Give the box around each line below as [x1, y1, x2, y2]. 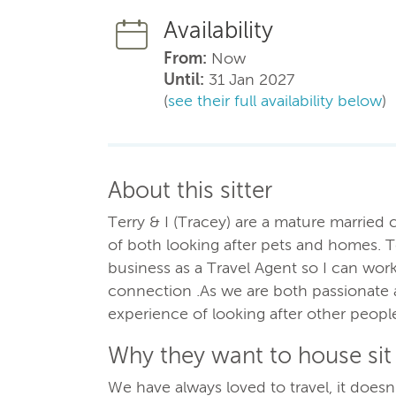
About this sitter [108, 176, 272, 204]
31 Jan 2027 [204, 69, 294, 89]
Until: [164, 69, 204, 89]
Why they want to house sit [108, 341, 392, 369]
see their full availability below [168, 90, 382, 110]
